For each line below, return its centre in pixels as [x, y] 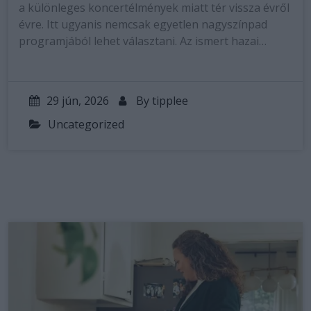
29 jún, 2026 [78, 101]
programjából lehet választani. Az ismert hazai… [143, 41]
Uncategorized [86, 124]
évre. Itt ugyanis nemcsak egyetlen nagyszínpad [143, 24]
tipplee [170, 101]
